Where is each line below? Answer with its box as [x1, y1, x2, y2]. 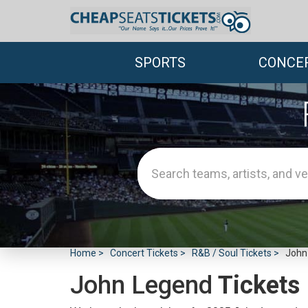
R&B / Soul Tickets [192, 247, 272, 258]
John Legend [70, 271, 212, 300]
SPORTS [134, 54, 186, 71]
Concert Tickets [110, 247, 178, 258]
